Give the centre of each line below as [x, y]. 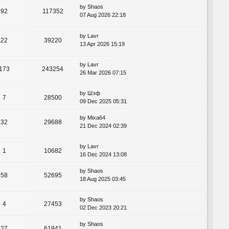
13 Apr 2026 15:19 [102, 44]
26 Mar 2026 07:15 [103, 72]
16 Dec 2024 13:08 [103, 154]
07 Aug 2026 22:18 [103, 15]
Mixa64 [96, 117]
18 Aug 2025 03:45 [103, 179]
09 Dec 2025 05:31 [103, 101]
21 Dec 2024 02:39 [103, 125]
